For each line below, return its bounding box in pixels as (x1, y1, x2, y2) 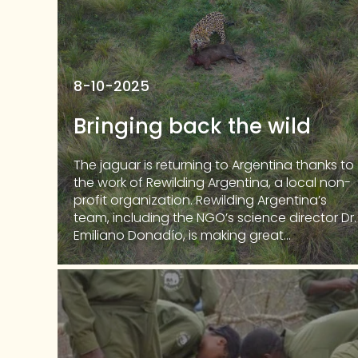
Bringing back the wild (74, 112, 311, 141)
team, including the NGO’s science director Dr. (74, 209, 356, 227)
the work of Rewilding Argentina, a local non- (74, 173, 351, 192)
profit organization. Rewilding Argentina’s (74, 191, 327, 209)
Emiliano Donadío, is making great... (74, 226, 291, 245)
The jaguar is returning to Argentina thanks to (74, 156, 354, 174)
